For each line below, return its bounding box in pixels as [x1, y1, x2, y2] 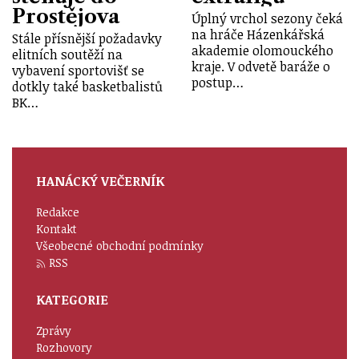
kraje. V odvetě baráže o [192, 57, 330, 75]
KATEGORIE [36, 290, 108, 309]
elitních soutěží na [12, 45, 123, 63]
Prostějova [12, 5, 119, 29]
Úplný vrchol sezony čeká [192, 9, 343, 27]
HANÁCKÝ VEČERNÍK [36, 171, 164, 190]
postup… [192, 73, 244, 91]
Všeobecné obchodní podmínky [36, 237, 204, 253]
